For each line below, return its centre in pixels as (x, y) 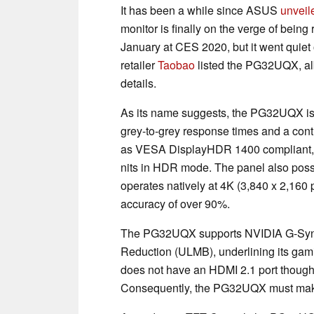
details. (138, 83)
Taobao (176, 64)
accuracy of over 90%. (175, 203)
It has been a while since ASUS (200, 10)
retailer (139, 64)
